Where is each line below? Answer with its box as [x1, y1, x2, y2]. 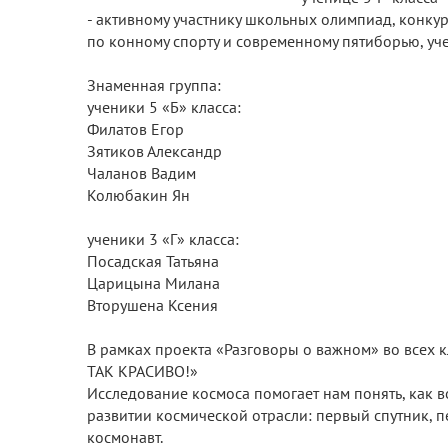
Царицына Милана [87, 273, 220, 293]
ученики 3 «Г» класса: [87, 229, 239, 249]
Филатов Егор [87, 119, 184, 139]
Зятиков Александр [87, 141, 222, 161]
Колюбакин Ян [87, 185, 190, 205]
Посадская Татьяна [87, 251, 219, 271]
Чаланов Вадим [87, 163, 196, 183]
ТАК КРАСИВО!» [87, 361, 198, 381]
